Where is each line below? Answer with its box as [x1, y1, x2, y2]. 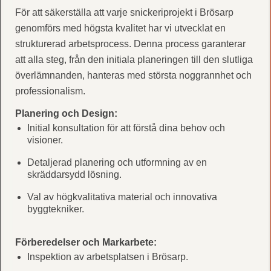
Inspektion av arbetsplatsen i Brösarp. [27, 251, 188, 262]
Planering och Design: [15, 108, 117, 119]
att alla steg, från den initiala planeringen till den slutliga [15, 54, 253, 65]
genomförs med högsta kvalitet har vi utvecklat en [15, 22, 226, 33]
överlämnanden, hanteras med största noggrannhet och [15, 70, 252, 80]
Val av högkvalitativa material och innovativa [27, 191, 217, 202]
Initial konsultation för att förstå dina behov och [27, 122, 225, 133]
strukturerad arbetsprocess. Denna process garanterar [15, 38, 246, 49]
